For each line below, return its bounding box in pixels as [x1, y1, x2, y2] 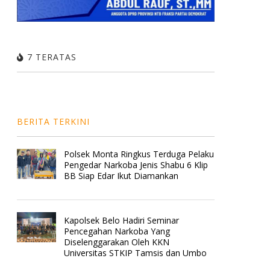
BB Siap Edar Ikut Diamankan [64, 169, 179, 181]
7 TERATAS [24, 51, 77, 63]
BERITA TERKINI [16, 115, 90, 127]
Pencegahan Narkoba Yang [64, 225, 171, 237]
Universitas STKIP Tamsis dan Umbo [64, 246, 207, 259]
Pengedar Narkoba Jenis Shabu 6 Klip [64, 159, 209, 171]
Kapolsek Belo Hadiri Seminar [64, 214, 180, 226]
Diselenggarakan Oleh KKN [64, 236, 170, 248]
